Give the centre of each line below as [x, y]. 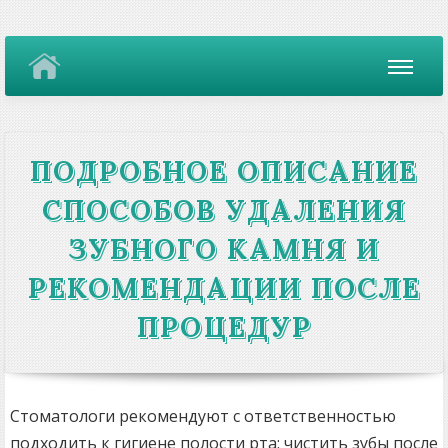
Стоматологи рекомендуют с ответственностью [203, 416]
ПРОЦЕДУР [224, 327]
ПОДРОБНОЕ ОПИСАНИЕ [224, 171]
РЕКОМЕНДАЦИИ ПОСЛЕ [224, 288]
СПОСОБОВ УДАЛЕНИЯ [224, 210]
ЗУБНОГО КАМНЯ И [224, 249]
